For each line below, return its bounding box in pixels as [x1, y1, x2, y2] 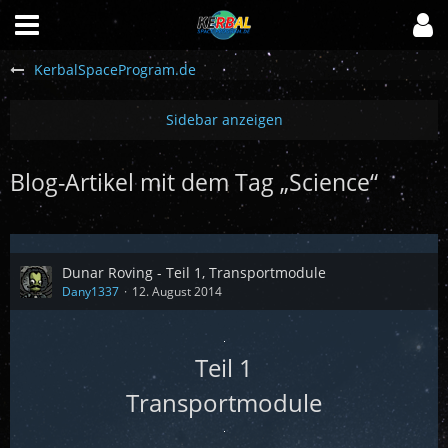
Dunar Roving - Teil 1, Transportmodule [62, 263, 326, 282]
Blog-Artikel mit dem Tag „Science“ [10, 166, 378, 198]
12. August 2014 [132, 283, 222, 300]
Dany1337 [62, 283, 119, 300]
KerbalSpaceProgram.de [34, 60, 196, 79]
